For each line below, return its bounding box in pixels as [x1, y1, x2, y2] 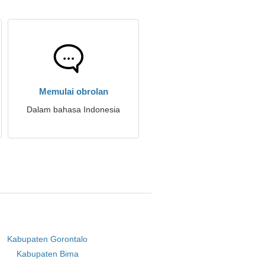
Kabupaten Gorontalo [7, 234, 88, 244]
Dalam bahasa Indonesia [27, 105, 120, 114]
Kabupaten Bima [16, 249, 79, 258]
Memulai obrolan [38, 86, 108, 96]
